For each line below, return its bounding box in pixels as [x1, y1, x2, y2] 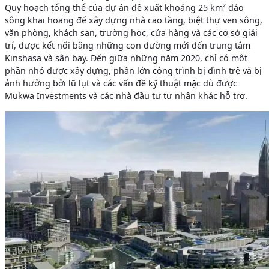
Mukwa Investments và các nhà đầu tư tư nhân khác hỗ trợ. [5, 90, 247, 102]
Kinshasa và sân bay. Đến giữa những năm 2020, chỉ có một [5, 52, 247, 64]
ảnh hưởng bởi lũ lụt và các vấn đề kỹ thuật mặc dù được [5, 77, 237, 89]
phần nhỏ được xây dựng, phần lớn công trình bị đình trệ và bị [5, 65, 262, 77]
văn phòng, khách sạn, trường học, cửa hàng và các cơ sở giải [5, 27, 258, 39]
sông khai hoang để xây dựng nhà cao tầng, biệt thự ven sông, [5, 14, 262, 26]
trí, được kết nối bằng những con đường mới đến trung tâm [5, 40, 250, 52]
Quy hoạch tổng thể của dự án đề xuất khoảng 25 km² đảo [5, 2, 244, 14]
